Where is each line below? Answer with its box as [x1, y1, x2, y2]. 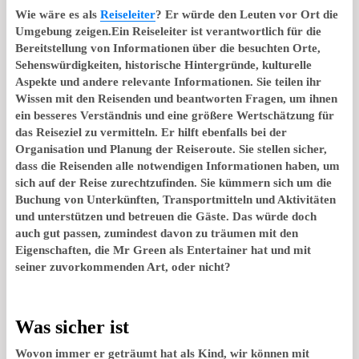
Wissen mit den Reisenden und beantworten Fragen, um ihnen [15, 91, 337, 105]
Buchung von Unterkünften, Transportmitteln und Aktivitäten [15, 192, 336, 206]
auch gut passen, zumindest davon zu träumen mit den [15, 226, 298, 240]
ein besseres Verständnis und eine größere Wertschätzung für [15, 108, 334, 122]
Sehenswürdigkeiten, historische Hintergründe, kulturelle [15, 58, 312, 71]
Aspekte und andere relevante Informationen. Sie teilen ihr [15, 75, 321, 88]
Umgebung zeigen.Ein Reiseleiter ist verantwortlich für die [15, 24, 321, 38]
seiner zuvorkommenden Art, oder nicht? [15, 260, 231, 273]
